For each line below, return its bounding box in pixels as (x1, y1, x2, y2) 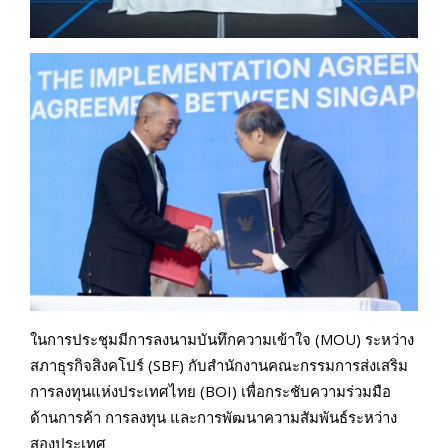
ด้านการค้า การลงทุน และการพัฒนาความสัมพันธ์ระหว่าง (30, 407, 397, 428)
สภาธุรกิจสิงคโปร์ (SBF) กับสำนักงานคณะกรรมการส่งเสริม (30, 355, 408, 376)
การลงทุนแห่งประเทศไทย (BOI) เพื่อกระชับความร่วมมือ (30, 381, 391, 402)
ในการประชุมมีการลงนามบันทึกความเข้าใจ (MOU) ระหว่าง (30, 329, 414, 350)
